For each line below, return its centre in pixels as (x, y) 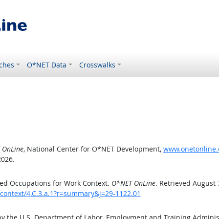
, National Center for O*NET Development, (93, 149)
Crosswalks (98, 65)
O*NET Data (47, 65)
